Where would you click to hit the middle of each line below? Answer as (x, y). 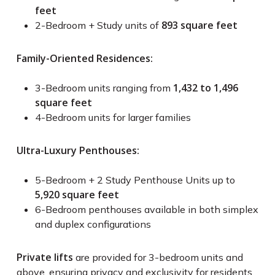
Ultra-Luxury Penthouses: (78, 151)
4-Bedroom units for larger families (113, 118)
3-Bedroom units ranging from (104, 88)
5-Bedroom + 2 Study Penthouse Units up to (135, 180)
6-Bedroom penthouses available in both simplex (146, 210)
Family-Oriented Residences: (84, 59)
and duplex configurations (93, 224)
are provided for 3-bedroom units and (158, 258)
